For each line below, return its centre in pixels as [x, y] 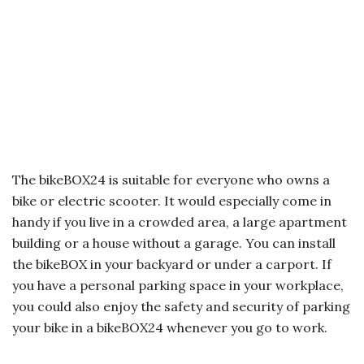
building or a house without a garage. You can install [174, 243]
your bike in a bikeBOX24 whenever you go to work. [170, 328]
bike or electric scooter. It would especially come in [172, 201]
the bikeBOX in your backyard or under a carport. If [172, 264]
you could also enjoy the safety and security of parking [181, 307]
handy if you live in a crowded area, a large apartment [180, 222]
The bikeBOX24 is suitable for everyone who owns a [171, 180]
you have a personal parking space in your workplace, [178, 286]
